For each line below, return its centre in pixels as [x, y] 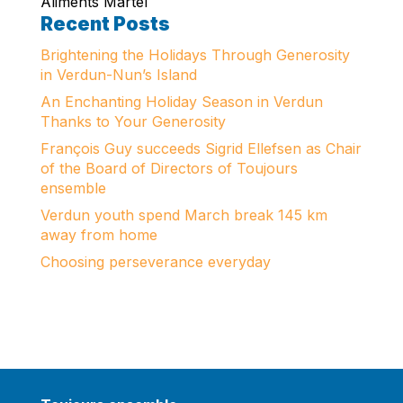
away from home [99, 235]
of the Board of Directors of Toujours [169, 168]
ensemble [73, 188]
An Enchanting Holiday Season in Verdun [181, 102]
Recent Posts [105, 24]
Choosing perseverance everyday [155, 262]
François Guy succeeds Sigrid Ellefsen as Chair [201, 148]
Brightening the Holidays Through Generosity [195, 55]
